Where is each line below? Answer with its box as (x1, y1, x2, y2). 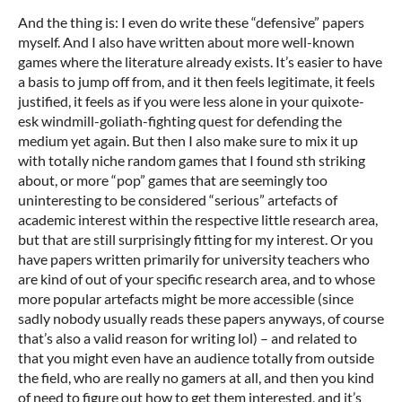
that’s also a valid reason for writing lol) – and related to (18, 328, 357, 346)
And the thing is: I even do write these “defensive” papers (18, 13, 364, 31)
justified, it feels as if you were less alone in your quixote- (18, 92, 364, 109)
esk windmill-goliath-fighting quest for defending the (18, 111, 342, 129)
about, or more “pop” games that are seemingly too (18, 170, 328, 188)
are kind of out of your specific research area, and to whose (18, 269, 375, 287)
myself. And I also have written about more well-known (18, 32, 354, 50)
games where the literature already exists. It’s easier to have (18, 52, 382, 70)
